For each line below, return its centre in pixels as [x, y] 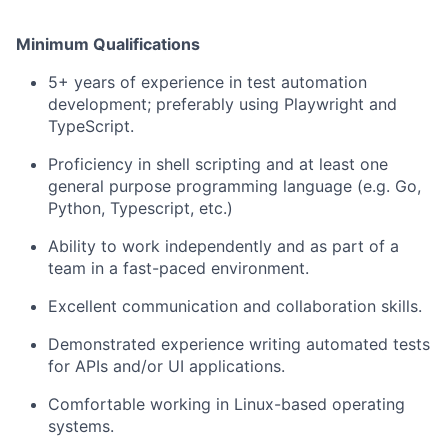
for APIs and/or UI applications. [166, 366]
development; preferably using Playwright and [222, 104]
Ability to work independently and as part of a [223, 246]
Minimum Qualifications [108, 44]
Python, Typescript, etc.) [140, 208]
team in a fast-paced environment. [178, 268]
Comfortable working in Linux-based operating [226, 404]
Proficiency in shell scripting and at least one [218, 164]
